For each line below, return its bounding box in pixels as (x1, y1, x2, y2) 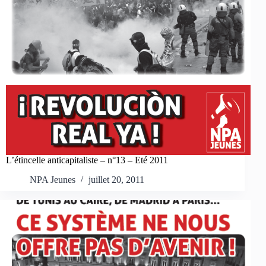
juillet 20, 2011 (88, 175, 144, 185)
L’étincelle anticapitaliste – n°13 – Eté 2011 (6, 155, 168, 166)
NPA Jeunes (30, 175, 75, 185)
